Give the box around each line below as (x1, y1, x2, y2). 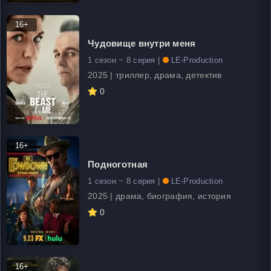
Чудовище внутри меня (88, 38, 196, 48)
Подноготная (88, 158, 148, 169)
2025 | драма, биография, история (88, 191, 231, 201)
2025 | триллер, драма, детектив (88, 70, 222, 80)
